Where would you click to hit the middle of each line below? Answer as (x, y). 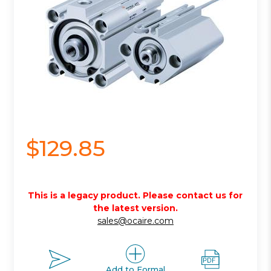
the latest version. (135, 208)
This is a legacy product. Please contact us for (135, 195)
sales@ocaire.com (135, 220)
